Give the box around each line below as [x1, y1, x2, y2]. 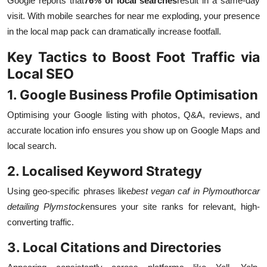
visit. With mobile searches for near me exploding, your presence [7, 11, 260, 21]
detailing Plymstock [7, 201, 85, 212]
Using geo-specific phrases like [7, 186, 131, 197]
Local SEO [7, 65, 74, 83]
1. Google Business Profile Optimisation [7, 87, 258, 103]
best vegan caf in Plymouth [131, 186, 240, 197]
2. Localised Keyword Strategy [7, 163, 202, 179]
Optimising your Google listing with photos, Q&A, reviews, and [7, 110, 260, 120]
